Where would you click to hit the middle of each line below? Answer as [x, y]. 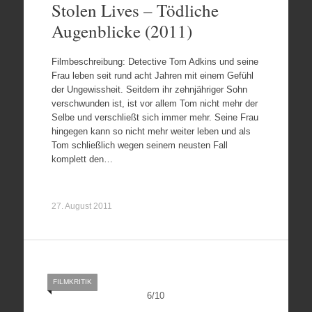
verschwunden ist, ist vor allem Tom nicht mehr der [154, 103]
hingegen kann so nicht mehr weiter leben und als [151, 131]
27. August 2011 [81, 206]
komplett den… [82, 159]
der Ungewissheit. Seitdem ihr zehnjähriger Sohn [149, 89]
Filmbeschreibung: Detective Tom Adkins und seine [155, 62]
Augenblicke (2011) [122, 31]
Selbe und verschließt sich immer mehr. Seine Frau [155, 117]
